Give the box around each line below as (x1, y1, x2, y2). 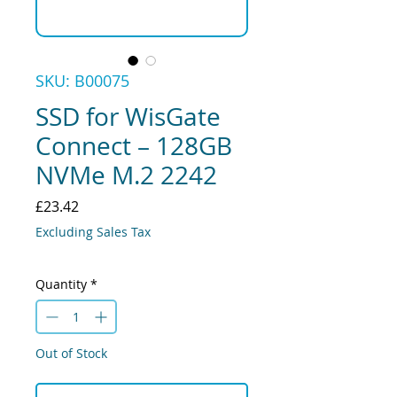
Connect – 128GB (35, 129, 232, 163)
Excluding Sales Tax (35, 223, 151, 241)
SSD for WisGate (35, 100, 221, 134)
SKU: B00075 (35, 70, 129, 92)
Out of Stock (35, 345, 107, 362)
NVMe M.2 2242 (35, 159, 217, 192)
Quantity (35, 276, 87, 293)
